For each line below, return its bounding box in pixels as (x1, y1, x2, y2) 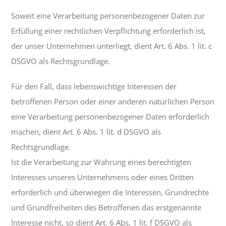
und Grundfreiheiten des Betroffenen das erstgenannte (11, 202, 202, 213)
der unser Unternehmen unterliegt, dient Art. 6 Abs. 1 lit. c (11, 41, 212, 51)
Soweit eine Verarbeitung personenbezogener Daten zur (11, 11, 205, 21)
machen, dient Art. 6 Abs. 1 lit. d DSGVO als (11, 127, 161, 137)
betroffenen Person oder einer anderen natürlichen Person (11, 96, 215, 107)
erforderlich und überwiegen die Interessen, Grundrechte (11, 187, 209, 198)
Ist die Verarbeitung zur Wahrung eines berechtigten (11, 157, 192, 167)
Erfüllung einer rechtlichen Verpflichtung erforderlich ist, (11, 26, 206, 36)
